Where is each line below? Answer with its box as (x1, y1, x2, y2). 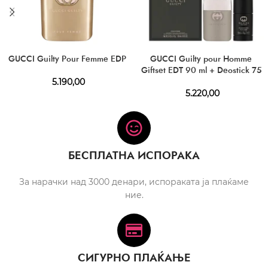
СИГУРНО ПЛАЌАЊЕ (77, 249, 191, 266)
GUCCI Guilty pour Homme (150, 52, 252, 65)
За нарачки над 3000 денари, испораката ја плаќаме (19, 176, 249, 187)
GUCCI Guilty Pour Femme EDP (8, 52, 126, 65)
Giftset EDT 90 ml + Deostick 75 (141, 63, 261, 76)
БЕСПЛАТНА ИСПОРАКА (68, 147, 200, 163)
